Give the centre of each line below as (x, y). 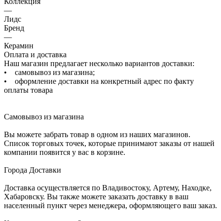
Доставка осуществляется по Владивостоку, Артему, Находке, (108, 187)
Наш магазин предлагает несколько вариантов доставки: (99, 63)
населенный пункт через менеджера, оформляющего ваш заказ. (110, 205)
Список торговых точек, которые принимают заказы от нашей (109, 143)
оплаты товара (28, 90)
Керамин (19, 45)
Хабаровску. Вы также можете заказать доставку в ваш (96, 196)
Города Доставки (33, 170)
